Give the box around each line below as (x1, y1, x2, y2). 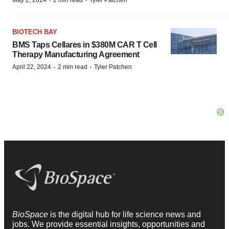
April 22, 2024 (12, 63, 51, 71)
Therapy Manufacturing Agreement (12, 50, 140, 59)
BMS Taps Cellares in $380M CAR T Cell (12, 40, 157, 49)
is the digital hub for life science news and (50, 210, 201, 219)
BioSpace (12, 210, 50, 219)
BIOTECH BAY (12, 28, 57, 36)
